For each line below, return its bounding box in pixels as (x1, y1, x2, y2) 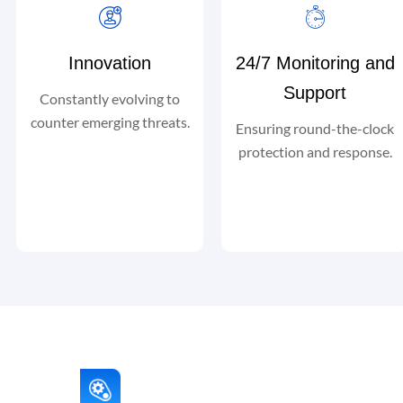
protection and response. (237, 143, 392, 160)
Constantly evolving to (40, 90, 180, 107)
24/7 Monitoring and (235, 53, 395, 73)
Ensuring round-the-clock (236, 120, 394, 137)
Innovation (68, 53, 151, 73)
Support (283, 83, 346, 103)
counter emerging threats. (30, 113, 190, 130)
